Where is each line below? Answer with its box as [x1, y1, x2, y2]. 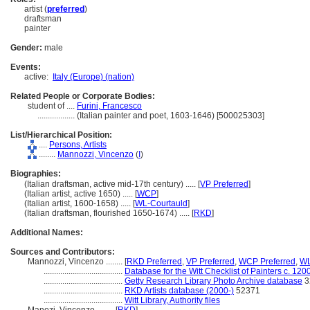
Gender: [10, 43, 42, 53]
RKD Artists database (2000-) [125, 286, 234, 295]
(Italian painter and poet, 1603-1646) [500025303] [77, 111, 264, 120]
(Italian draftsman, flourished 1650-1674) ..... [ [24, 208, 194, 218]
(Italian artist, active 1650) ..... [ [24, 189, 137, 199]
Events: [10, 62, 41, 72]
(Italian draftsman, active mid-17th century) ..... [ [24, 179, 200, 189]
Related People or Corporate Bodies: [10, 91, 155, 101]
